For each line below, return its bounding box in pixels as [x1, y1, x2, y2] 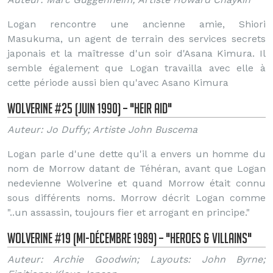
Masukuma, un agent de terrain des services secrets [7, 33, 266, 44]
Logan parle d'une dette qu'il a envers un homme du [7, 148, 266, 160]
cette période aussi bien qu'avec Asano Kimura [7, 77, 229, 88]
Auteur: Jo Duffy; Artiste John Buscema [7, 124, 197, 135]
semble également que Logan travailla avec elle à [7, 62, 266, 74]
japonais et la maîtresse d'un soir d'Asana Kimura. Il [7, 48, 266, 59]
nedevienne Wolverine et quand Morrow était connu [7, 177, 266, 189]
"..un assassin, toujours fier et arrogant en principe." [7, 207, 250, 218]
